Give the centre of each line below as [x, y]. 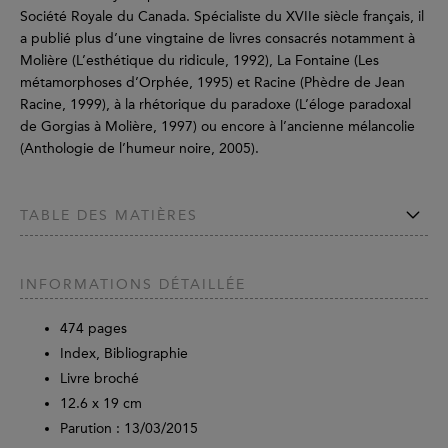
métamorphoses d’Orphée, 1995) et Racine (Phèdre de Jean [212, 83]
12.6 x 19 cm [101, 404]
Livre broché [99, 379]
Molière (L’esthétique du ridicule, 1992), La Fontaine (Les [199, 61]
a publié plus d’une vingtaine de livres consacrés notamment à [217, 39]
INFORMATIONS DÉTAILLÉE [133, 285]
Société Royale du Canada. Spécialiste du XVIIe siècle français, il [222, 17]
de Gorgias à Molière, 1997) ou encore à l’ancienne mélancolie [217, 127]
